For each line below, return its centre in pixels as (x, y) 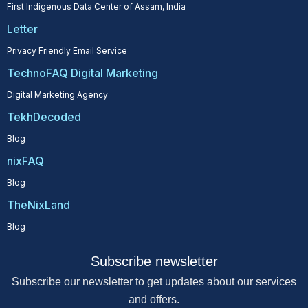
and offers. (154, 299)
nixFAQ (25, 161)
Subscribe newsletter (154, 261)
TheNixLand (38, 205)
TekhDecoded (44, 117)
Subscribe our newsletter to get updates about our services (154, 281)
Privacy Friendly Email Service (67, 50)
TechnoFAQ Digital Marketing (82, 73)
